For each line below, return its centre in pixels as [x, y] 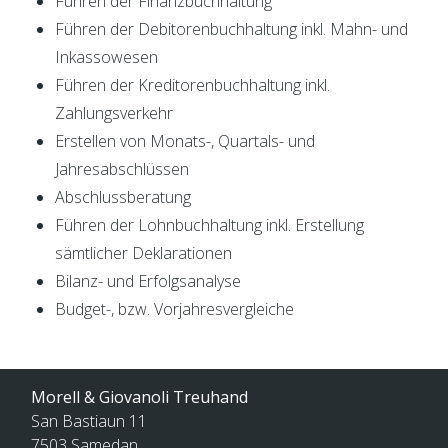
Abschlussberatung [123, 197]
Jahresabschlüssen [122, 169]
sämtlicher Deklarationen [143, 253]
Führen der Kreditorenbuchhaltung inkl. [192, 85]
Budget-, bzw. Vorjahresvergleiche [174, 309]
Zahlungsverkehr [114, 113]
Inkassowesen [106, 57]
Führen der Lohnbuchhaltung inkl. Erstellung [209, 225]
